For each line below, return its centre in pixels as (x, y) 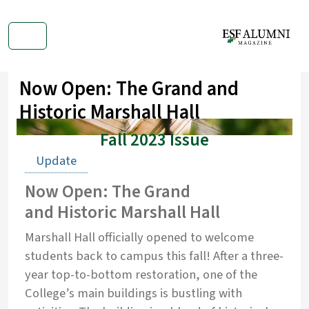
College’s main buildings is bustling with (133, 293)
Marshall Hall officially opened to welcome (139, 237)
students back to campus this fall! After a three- (154, 256)
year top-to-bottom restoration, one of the (141, 275)
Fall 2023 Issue (154, 140)
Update (56, 161)
